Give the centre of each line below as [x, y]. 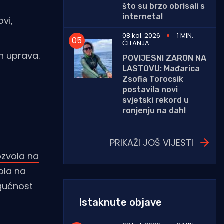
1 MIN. [185, 35]
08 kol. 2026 [141, 35]
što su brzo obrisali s [164, 6]
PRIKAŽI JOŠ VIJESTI [152, 142]
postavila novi [150, 89]
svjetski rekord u [156, 100]
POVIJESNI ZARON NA [164, 58]
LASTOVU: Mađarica [161, 68]
